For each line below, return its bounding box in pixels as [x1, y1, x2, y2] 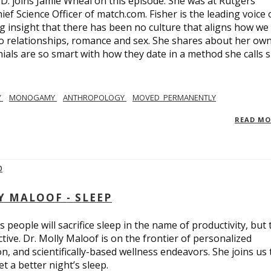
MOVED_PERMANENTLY [132, 91, 216, 103]
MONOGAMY [9, 91, 57, 103]
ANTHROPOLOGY [63, 91, 126, 103]
